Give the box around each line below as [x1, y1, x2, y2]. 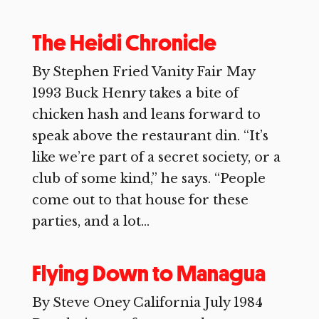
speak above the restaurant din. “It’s [31, 128, 268, 144]
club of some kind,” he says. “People [31, 171, 266, 187]
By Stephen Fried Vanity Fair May [31, 64, 255, 80]
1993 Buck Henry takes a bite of [31, 85, 239, 101]
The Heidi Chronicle [31, 28, 216, 57]
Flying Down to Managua [31, 259, 266, 288]
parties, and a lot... [31, 214, 150, 229]
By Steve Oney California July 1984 [31, 295, 263, 310]
